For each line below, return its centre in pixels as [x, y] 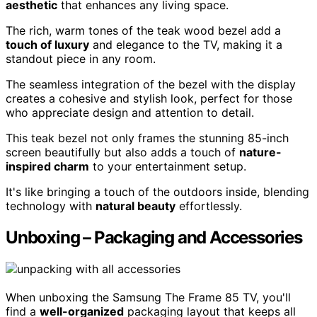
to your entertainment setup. [168, 167]
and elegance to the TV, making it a [186, 45]
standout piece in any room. [81, 59]
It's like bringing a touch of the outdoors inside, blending [157, 192]
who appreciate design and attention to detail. [130, 113]
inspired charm [47, 167]
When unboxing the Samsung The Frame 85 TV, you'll [148, 297]
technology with [51, 206]
